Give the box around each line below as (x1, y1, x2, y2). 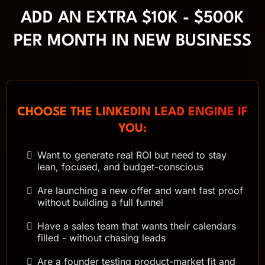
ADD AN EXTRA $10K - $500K (21, 9, 244, 27)
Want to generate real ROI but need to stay (37, 148, 227, 161)
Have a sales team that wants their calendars (37, 219, 236, 232)
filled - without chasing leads (37, 231, 166, 244)
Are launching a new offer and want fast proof (37, 184, 243, 196)
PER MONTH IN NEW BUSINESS (14, 33, 251, 50)
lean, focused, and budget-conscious (37, 160, 203, 173)
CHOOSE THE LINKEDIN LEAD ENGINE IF (17, 106, 248, 118)
